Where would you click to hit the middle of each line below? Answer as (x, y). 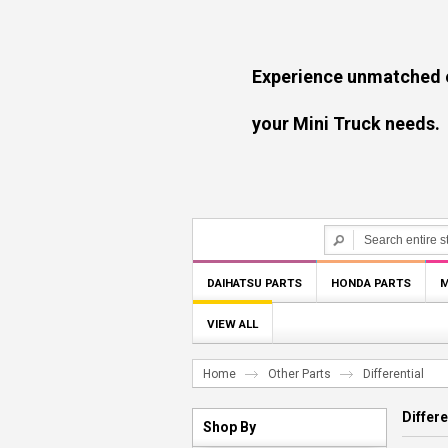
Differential (393, 374)
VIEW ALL (232, 324)
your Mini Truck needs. (316, 123)
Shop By (229, 427)
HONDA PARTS (371, 283)
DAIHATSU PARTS (254, 283)
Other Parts (299, 374)
